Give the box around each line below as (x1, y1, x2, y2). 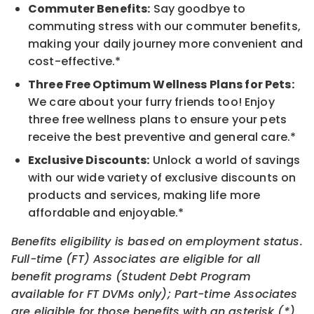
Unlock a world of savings (149, 152, 301, 169)
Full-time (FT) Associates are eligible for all (11, 251, 261, 268)
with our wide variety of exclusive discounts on (28, 170, 296, 186)
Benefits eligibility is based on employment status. (11, 233, 303, 250)
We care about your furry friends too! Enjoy (28, 94, 275, 111)
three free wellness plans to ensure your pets (28, 111, 287, 128)
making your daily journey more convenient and (28, 36, 303, 53)
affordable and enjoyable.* (28, 205, 184, 221)
